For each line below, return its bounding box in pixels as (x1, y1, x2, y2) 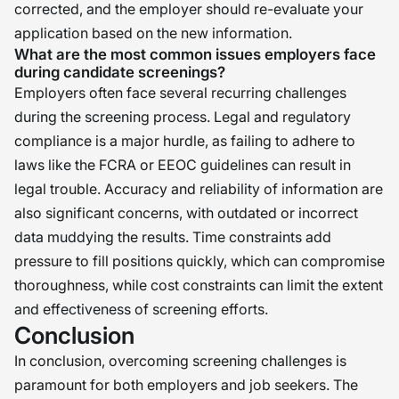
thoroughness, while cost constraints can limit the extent (14, 276, 383, 294)
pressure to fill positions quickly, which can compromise (14, 252, 385, 270)
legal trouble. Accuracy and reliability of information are (14, 180, 383, 198)
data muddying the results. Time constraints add (14, 228, 331, 246)
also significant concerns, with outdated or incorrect (14, 204, 358, 222)
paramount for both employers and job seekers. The (14, 376, 358, 394)
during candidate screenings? (14, 63, 225, 81)
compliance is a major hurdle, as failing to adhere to (14, 132, 355, 150)
